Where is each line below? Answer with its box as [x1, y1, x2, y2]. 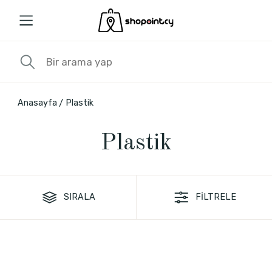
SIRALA [64, 191, 96, 202]
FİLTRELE [195, 192, 237, 203]
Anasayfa [17, 97, 57, 108]
